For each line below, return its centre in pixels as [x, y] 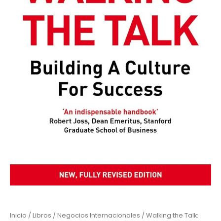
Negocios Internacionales [99, 215]
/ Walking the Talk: [169, 215]
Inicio [18, 215]
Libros [42, 215]
